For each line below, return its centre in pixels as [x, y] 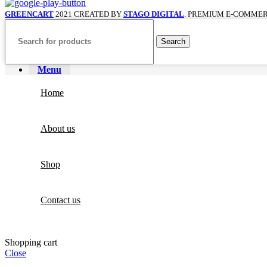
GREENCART [29, 14]
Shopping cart [31, 242]
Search [173, 42]
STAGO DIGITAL [154, 14]
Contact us [60, 200]
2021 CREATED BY [89, 14]
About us [58, 128]
